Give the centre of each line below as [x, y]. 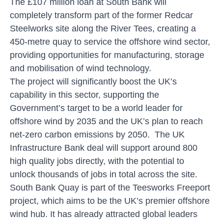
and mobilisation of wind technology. [81, 68]
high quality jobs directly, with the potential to [97, 161]
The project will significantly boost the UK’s [93, 81]
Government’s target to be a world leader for [96, 108]
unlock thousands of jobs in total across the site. [104, 174]
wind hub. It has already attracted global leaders [104, 214]
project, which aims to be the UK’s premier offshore [110, 201]
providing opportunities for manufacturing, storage [107, 55]
